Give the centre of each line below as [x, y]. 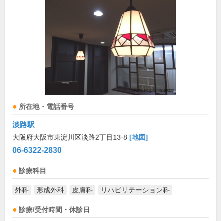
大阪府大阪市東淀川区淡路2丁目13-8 [71, 137]
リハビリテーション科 [135, 190]
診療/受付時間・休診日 [54, 210]
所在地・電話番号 [46, 107]
